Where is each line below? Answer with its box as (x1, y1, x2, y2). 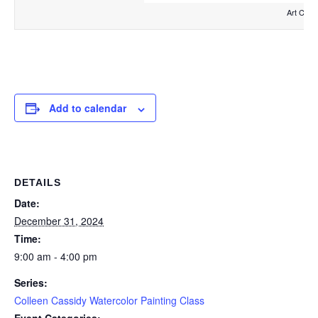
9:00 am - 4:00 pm (14, 249, 97, 264)
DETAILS (14, 177, 61, 189)
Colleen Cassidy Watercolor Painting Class (14, 293, 204, 308)
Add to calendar (49, 101, 126, 116)
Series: (14, 275, 48, 290)
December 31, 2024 (14, 214, 104, 229)
